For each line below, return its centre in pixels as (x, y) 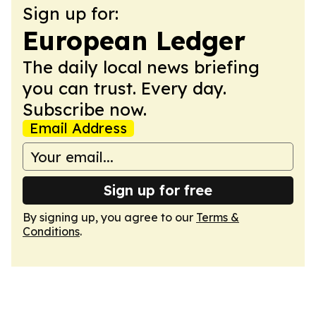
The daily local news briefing (141, 67)
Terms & (218, 217)
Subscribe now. (85, 109)
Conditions (51, 231)
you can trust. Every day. (124, 88)
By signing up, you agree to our (109, 217)
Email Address (78, 128)
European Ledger (134, 41)
